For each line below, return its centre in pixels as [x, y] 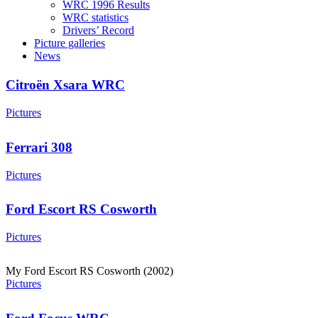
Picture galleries [70, 43]
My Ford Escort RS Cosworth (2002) [89, 271]
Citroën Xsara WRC [65, 85]
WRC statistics [95, 17]
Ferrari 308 [39, 147]
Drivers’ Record [98, 30]
